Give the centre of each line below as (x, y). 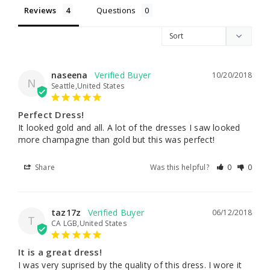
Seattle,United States (88, 86)
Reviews (40, 10)
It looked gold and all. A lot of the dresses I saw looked (129, 127)
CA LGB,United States (89, 223)
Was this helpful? (181, 167)
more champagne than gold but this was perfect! (117, 139)
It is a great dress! (60, 252)
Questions (116, 10)
